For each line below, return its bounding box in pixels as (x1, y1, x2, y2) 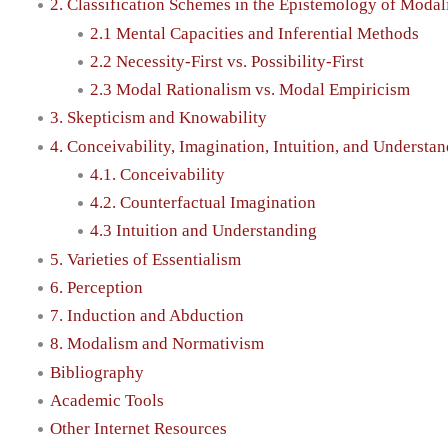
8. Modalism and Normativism (50, 334, 264, 354)
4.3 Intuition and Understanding (90, 221, 317, 241)
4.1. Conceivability (90, 164, 225, 184)
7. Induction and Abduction (50, 306, 244, 326)
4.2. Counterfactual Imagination (90, 193, 316, 213)
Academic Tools (50, 390, 164, 410)
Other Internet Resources (50, 419, 227, 439)
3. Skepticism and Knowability (50, 108, 267, 128)
